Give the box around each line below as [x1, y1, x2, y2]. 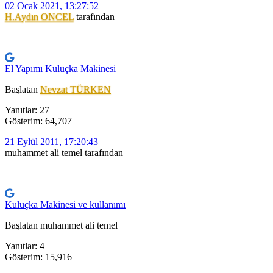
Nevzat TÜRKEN [40, 84, 111, 95]
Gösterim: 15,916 [5, 252, 72, 263]
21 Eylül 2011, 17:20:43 [5, 136, 98, 147]
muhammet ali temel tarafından [5, 147, 123, 158]
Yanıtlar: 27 [5, 105, 49, 116]
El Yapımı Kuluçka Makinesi [5, 63, 116, 74]
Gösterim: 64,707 [5, 116, 72, 127]
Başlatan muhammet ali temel [5, 220, 118, 231]
